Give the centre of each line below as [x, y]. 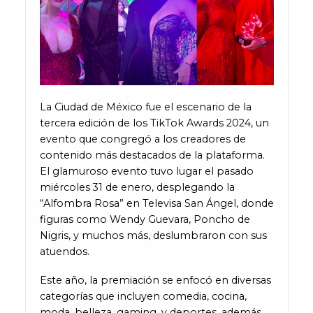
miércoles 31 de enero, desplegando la [137, 188]
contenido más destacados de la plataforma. [152, 155]
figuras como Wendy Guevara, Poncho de [145, 220]
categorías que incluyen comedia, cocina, [143, 297]
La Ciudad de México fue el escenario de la [145, 107]
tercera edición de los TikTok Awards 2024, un [154, 123]
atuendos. [64, 252]
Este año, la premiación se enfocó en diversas [155, 281]
